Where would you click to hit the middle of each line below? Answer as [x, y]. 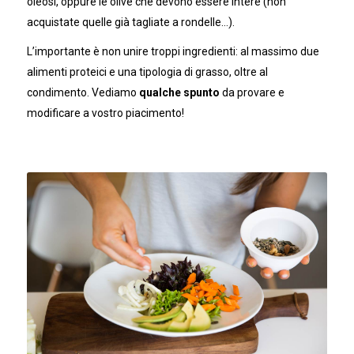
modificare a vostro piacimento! [105, 113]
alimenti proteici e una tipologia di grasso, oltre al [147, 72]
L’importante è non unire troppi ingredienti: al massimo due [173, 52]
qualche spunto [178, 93]
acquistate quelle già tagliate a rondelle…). [130, 22]
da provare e [252, 93]
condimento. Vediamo [81, 93]
